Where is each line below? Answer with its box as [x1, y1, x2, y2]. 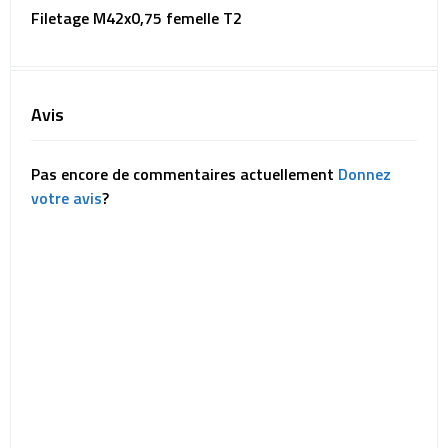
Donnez [338, 162, 391, 186]
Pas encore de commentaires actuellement [31, 162, 338, 186]
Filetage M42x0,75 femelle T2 [31, 6, 242, 30]
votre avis [31, 186, 102, 210]
